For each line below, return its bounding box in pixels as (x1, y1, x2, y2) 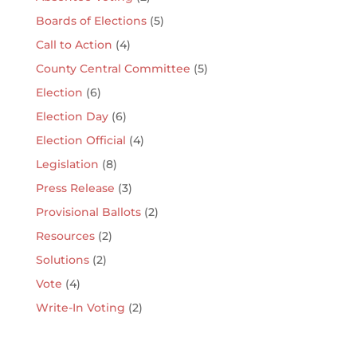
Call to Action (35, 37, 112, 52)
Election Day (35, 108, 108, 124)
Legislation (35, 156, 99, 171)
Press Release (35, 180, 115, 195)
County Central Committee (35, 61, 190, 76)
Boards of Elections (35, 13, 147, 28)
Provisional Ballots (35, 204, 141, 219)
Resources (35, 228, 95, 243)
